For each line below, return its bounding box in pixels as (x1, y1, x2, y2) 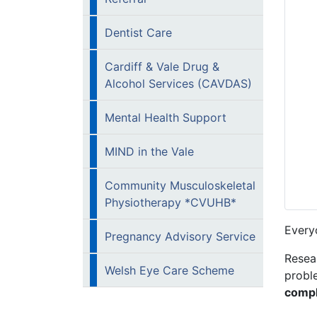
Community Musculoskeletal (105, 178, 255, 192)
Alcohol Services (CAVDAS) (105, 76, 252, 91)
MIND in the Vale (105, 144, 194, 158)
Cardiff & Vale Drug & (105, 59, 219, 74)
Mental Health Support (105, 110, 226, 125)
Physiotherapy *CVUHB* (105, 195, 236, 209)
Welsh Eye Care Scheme (105, 263, 234, 277)
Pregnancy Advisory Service (105, 229, 255, 243)
